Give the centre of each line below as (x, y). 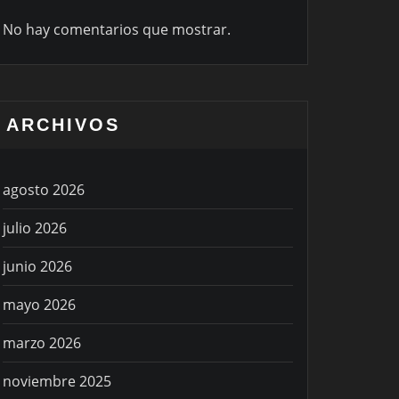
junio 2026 (37, 267)
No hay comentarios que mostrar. (117, 30)
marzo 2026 (42, 343)
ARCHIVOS (63, 125)
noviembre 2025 (57, 382)
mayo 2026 (39, 305)
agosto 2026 (44, 190)
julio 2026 (35, 228)
